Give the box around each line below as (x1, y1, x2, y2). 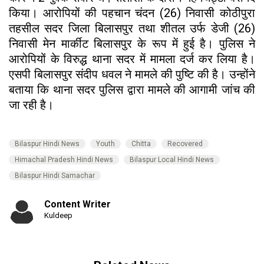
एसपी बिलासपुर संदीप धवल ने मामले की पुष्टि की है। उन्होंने (9, 67, 255, 81)
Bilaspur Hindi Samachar (15, 171, 95, 180)
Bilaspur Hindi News (15, 139, 80, 148)
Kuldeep (44, 210, 72, 220)
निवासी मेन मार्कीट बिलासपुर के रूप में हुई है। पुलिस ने (9, 36, 255, 51)
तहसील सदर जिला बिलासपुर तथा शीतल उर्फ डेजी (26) (9, 21, 255, 35)
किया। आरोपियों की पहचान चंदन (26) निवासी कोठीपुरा (9, 5, 255, 20)
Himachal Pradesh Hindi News (15, 155, 113, 164)
